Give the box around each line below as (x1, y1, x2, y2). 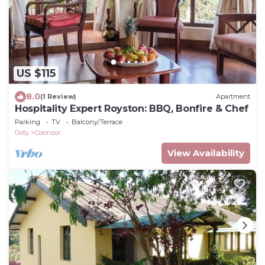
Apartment (216, 92, 250, 101)
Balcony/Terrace (72, 117, 122, 126)
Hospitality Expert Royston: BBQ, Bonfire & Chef (15, 102, 248, 114)
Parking (15, 117, 40, 126)
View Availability (167, 147, 244, 159)
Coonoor (35, 128, 60, 137)
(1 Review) (40, 92, 76, 101)
